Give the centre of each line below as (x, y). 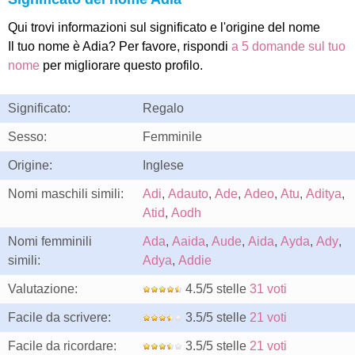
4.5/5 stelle (216, 289)
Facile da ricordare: (62, 346)
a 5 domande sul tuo (288, 46)
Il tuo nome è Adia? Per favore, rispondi (120, 46)
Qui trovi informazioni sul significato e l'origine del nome (164, 27)
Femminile (172, 137)
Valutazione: (43, 289)
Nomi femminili (50, 241)
